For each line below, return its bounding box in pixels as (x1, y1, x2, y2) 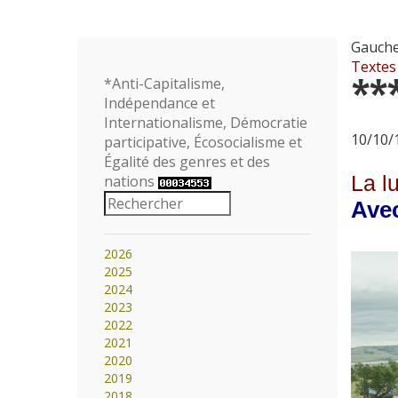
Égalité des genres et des (104, 152, 270, 171)
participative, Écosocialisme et (104, 132, 302, 152)
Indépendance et (104, 93, 215, 113)
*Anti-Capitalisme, (104, 74, 225, 93)
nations (104, 171, 158, 191)
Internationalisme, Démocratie (104, 113, 307, 132)
